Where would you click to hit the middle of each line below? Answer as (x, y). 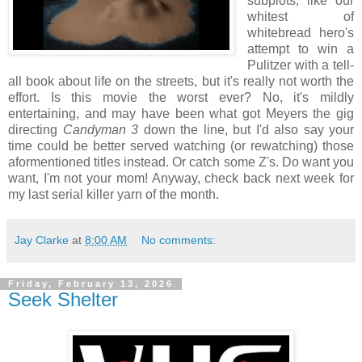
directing (36, 130)
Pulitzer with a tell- (300, 65)
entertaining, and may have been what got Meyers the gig (181, 114)
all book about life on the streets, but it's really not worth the (181, 82)
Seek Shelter (63, 300)
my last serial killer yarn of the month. (114, 195)
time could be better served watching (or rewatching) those (181, 146)
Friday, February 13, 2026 (91, 284)
